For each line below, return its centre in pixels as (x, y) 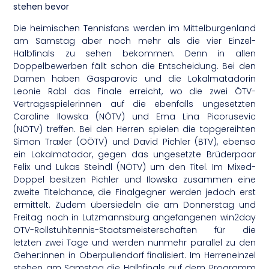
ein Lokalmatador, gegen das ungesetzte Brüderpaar (134, 154)
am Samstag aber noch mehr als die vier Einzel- (134, 41)
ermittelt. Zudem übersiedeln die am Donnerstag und (134, 204)
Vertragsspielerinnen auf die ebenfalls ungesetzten (134, 104)
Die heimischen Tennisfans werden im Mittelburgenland (134, 28)
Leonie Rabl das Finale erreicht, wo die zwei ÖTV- (134, 91)
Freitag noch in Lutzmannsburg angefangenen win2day (134, 217)
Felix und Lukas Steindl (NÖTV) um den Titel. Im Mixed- (134, 167)
